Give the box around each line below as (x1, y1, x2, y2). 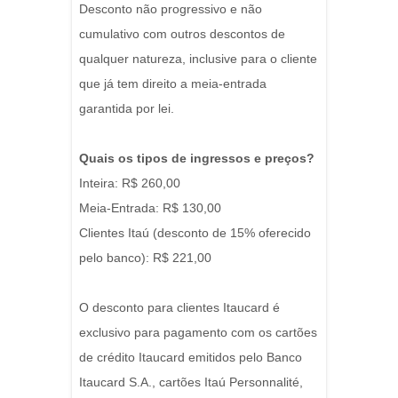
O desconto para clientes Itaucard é (79, 300, 280, 315)
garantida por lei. (79, 101, 174, 116)
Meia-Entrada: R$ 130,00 (79, 201, 221, 216)
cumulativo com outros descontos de (79, 27, 285, 42)
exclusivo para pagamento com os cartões (79, 325, 317, 340)
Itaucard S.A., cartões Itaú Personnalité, (79, 375, 303, 390)
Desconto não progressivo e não (79, 2, 262, 17)
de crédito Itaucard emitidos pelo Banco (79, 350, 302, 365)
